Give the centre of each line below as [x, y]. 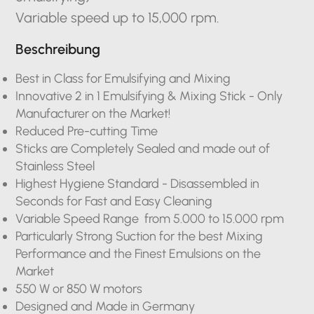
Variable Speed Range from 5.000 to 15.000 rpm [150, 219]
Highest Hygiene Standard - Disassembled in [138, 184]
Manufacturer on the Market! [93, 114]
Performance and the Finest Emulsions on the [138, 254]
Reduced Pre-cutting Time [87, 131]
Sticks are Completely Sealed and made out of [143, 149]
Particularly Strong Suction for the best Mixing [139, 236]
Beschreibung [58, 49]
